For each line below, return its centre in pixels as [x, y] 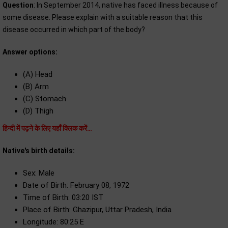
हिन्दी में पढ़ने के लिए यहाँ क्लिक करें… [47, 128]
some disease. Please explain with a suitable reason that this [103, 17]
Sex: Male [39, 173]
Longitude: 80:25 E [53, 222]
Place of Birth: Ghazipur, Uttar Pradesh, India [97, 210]
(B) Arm [36, 87]
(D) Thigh [38, 111]
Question [18, 5]
